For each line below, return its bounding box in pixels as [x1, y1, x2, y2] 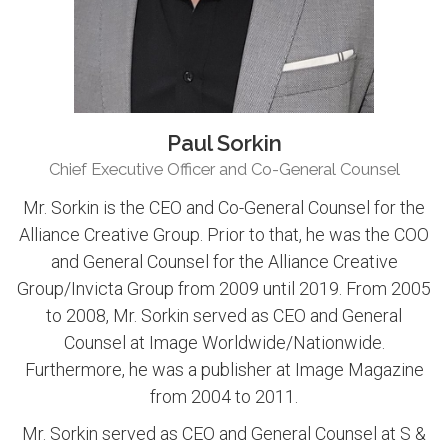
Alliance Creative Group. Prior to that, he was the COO [19, 224, 429, 246]
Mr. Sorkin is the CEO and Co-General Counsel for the [23, 197, 425, 219]
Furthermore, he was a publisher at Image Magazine [24, 359, 424, 381]
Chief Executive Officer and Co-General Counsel [48, 159, 400, 180]
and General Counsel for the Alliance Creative [50, 251, 398, 273]
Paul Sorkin [166, 130, 282, 157]
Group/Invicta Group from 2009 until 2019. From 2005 [17, 278, 431, 300]
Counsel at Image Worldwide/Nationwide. [63, 332, 385, 354]
